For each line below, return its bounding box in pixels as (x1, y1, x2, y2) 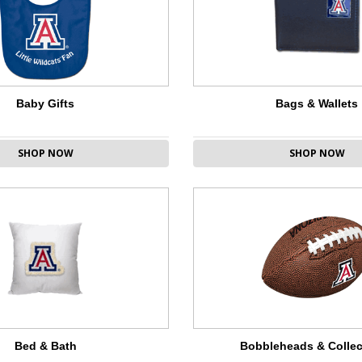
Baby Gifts (16, 97, 74, 111)
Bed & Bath (14, 339, 77, 353)
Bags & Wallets (276, 97, 358, 111)
